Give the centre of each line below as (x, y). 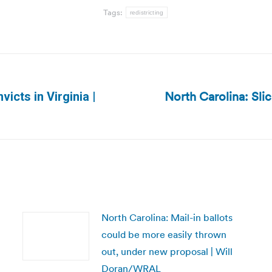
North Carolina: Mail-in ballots (167, 217)
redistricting (147, 12)
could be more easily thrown (164, 234)
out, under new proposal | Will (167, 251)
